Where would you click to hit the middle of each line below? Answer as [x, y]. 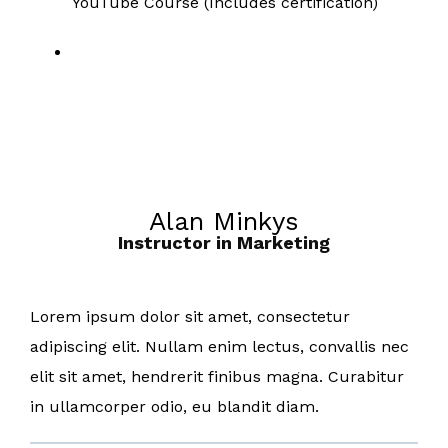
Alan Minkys [224, 220]
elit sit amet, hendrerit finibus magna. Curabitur [217, 376]
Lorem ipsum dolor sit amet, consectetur [190, 316]
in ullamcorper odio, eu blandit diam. [174, 406]
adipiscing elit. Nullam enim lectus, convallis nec [219, 346]
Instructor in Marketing [224, 242]
